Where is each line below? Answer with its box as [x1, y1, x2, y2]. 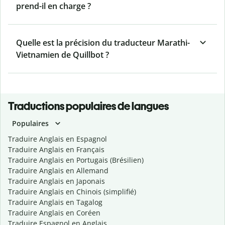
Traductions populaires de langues [8, 99, 169, 114]
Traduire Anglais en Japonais [8, 176, 105, 186]
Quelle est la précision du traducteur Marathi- [16, 37, 190, 49]
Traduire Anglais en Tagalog [8, 197, 102, 207]
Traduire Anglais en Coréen [8, 208, 100, 218]
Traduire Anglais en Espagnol [8, 134, 107, 144]
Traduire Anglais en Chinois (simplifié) [8, 187, 136, 197]
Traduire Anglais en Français [8, 145, 104, 155]
